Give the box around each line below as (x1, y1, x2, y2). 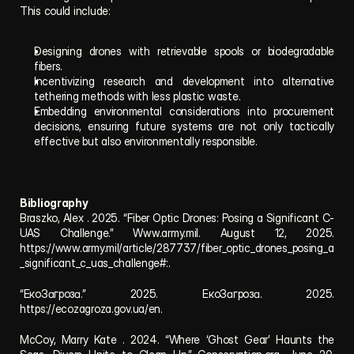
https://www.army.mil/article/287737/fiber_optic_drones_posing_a (20, 241, 334, 254)
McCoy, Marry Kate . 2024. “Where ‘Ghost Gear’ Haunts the (20, 333, 334, 346)
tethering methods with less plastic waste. (34, 89, 241, 103)
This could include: (20, 4, 111, 17)
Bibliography (20, 196, 88, 209)
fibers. (34, 59, 63, 73)
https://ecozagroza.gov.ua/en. (20, 302, 163, 315)
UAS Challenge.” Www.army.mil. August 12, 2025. (20, 226, 334, 239)
